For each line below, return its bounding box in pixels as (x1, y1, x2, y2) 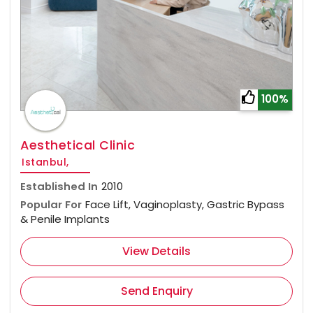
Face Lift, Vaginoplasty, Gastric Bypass (85, 196, 284, 212)
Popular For (20, 196, 82, 212)
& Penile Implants (20, 211, 110, 226)
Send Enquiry (120, 282, 193, 299)
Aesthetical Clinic (20, 136, 135, 154)
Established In (20, 178, 98, 194)
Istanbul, (22, 154, 69, 169)
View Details (122, 242, 191, 259)
